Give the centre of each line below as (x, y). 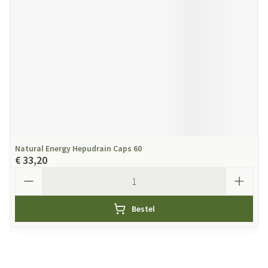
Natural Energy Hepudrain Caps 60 (78, 148)
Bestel (143, 209)
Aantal (28, 172)
